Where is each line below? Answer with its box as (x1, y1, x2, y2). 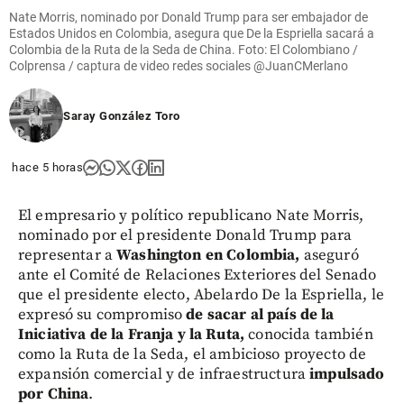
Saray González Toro (63, 109, 180, 124)
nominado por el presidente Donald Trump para (18, 225, 353, 246)
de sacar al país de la (186, 305, 335, 326)
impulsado (306, 364, 385, 385)
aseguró (303, 245, 359, 266)
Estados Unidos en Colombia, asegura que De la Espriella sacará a (9, 26, 374, 41)
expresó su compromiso (18, 305, 187, 326)
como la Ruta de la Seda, (18, 344, 189, 365)
